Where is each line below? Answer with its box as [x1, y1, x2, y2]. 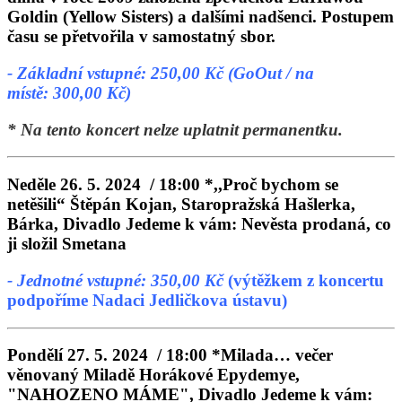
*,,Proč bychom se [205, 175, 338, 195]
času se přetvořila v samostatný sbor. [7, 27, 275, 47]
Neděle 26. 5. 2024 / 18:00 [7, 175, 205, 195]
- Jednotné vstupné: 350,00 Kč [7, 270, 228, 290]
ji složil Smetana [7, 234, 127, 254]
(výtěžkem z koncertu [228, 270, 384, 290]
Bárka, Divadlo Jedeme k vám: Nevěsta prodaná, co [7, 214, 391, 234]
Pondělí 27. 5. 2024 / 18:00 [7, 345, 212, 365]
